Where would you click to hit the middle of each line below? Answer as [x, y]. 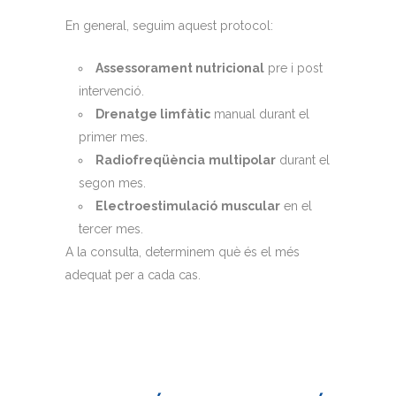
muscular [251, 206]
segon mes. [112, 183]
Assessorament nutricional [180, 69]
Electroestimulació [156, 206]
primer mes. [113, 137]
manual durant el [260, 114]
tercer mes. [111, 229]
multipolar [242, 160]
